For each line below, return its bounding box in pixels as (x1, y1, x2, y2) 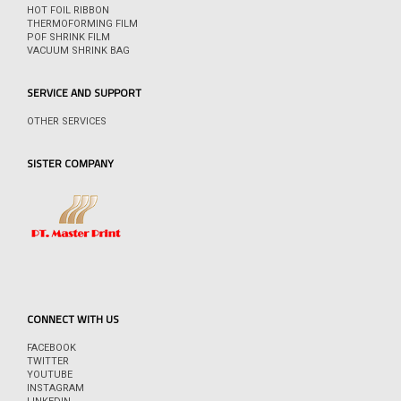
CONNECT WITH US (27, 311, 119, 328)
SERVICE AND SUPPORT (27, 84, 141, 102)
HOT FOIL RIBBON (27, 4, 109, 17)
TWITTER (27, 355, 69, 368)
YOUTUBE (27, 369, 73, 381)
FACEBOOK (27, 342, 76, 354)
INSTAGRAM (27, 382, 84, 395)
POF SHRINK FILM (27, 31, 110, 44)
